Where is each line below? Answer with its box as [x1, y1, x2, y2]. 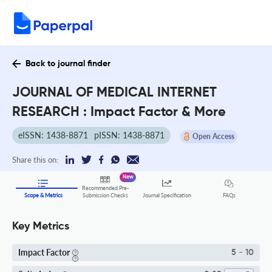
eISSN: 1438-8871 [18, 130, 88, 140]
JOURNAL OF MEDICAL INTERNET [12, 86, 217, 100]
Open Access [192, 131, 234, 141]
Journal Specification [143, 192, 191, 199]
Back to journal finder [25, 59, 110, 68]
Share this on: [12, 155, 58, 165]
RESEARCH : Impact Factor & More [12, 106, 226, 119]
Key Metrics [12, 221, 69, 233]
